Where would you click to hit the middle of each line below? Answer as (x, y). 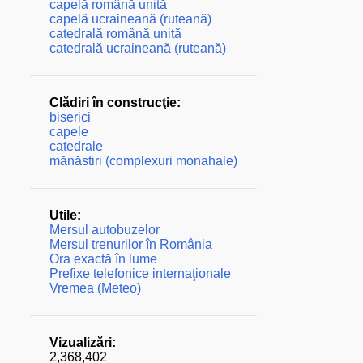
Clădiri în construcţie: (115, 102)
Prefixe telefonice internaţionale (140, 273)
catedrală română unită (115, 34)
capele (68, 132)
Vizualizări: (82, 342)
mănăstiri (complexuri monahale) (143, 161)
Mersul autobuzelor (104, 230)
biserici (70, 117)
